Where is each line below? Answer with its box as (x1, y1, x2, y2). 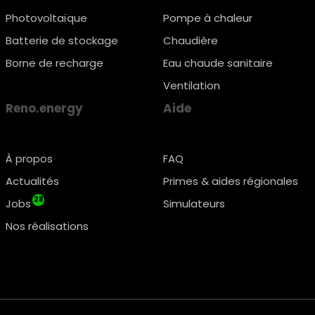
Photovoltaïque (6, 11, 88, 25)
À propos (6, 151, 53, 166)
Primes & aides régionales (162, 174, 298, 188)
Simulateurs (162, 196, 225, 211)
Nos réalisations (6, 219, 89, 233)
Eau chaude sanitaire (162, 56, 273, 70)
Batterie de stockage (6, 33, 119, 48)
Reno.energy (6, 100, 84, 117)
